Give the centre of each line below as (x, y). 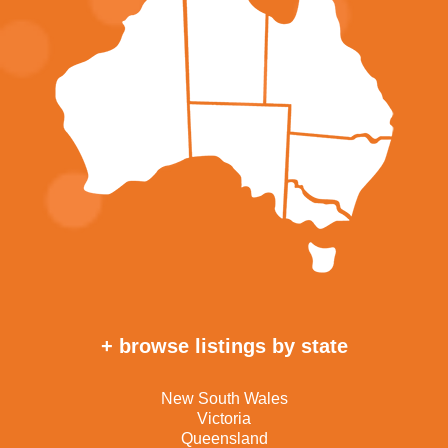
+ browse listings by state (224, 345)
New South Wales (224, 398)
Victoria (224, 418)
